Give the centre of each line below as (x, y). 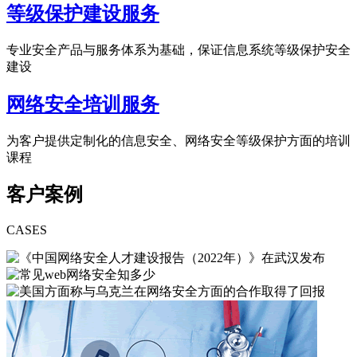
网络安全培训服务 (83, 104)
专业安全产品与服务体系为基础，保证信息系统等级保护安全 (178, 49)
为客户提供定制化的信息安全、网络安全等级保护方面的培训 (178, 140)
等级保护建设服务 (83, 13)
